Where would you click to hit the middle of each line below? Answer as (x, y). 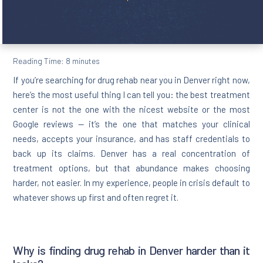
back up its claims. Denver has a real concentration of (131, 153)
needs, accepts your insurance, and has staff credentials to (131, 138)
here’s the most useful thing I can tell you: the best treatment (131, 94)
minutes (86, 60)
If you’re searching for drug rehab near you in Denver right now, (131, 80)
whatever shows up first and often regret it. (96, 197)
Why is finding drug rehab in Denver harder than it (131, 250)
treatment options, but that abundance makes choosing (131, 168)
